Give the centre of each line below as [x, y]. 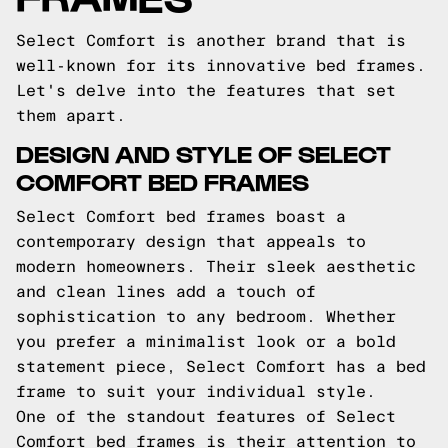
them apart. [71, 115]
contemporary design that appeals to [191, 241]
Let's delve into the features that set [206, 90]
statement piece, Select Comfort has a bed [221, 366]
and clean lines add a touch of [166, 291]
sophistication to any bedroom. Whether [206, 316]
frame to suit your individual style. [196, 391]
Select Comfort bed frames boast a [181, 216]
